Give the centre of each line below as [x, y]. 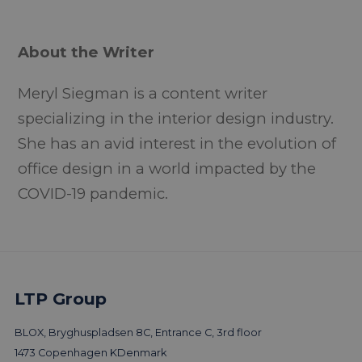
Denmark [141, 352]
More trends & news [181, 318]
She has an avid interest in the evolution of [177, 143]
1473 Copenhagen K [65, 352]
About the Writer [86, 52]
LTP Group [60, 298]
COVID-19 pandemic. [93, 193]
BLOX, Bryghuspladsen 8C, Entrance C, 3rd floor [138, 332]
